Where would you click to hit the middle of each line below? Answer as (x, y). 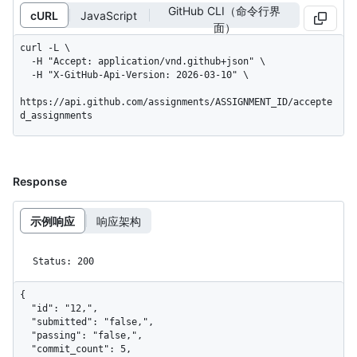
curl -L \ (45, 48)
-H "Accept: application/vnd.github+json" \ (25, 62)
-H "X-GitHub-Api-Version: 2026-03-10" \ (25, 75)
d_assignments (56, 116)
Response (40, 182)
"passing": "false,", (25, 336)
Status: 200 (63, 262)
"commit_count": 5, (25, 349)
